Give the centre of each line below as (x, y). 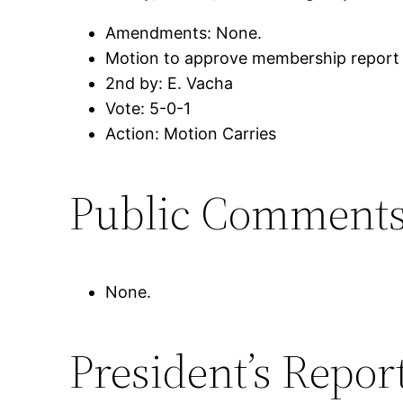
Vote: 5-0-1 (148, 108)
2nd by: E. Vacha (170, 83)
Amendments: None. (184, 32)
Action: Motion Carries (191, 133)
